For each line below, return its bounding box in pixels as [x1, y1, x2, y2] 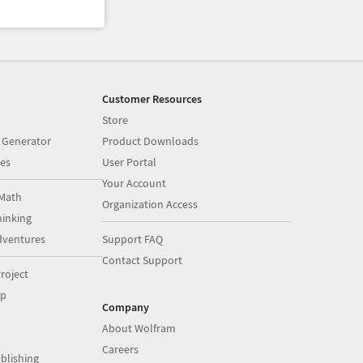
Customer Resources [102, 92, 203, 106]
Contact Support [102, 253, 183, 267]
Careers [102, 342, 139, 357]
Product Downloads [102, 134, 199, 148]
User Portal [102, 155, 157, 169]
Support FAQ [102, 232, 164, 246]
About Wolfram [102, 321, 177, 335]
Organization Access [102, 197, 199, 211]
